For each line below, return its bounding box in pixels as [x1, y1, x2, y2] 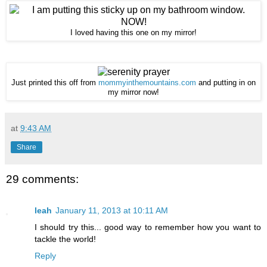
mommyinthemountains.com [98, 79, 196, 88]
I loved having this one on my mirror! [70, 29, 197, 38]
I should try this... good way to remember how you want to [35, 222, 261, 232]
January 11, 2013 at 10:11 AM [55, 205, 168, 215]
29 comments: [6, 173, 79, 186]
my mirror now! [108, 88, 159, 97]
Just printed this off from [11, 79, 98, 88]
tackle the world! [35, 234, 96, 244]
